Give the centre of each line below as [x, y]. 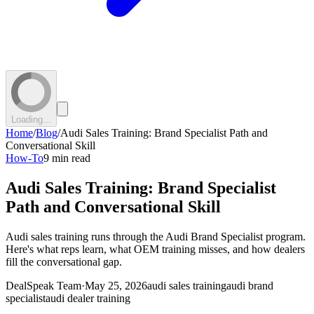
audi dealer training [88, 298]
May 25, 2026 [116, 285]
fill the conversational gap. [64, 261]
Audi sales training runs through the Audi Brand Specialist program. [156, 236]
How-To [25, 158]
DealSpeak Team [43, 285]
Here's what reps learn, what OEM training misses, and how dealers [155, 249]
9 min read [67, 158]
